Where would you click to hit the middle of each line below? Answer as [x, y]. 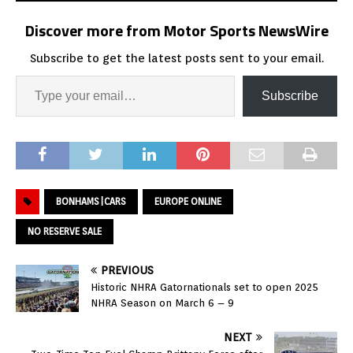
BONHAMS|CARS [91, 202]
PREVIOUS [127, 271]
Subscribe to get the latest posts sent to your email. [176, 59]
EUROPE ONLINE [188, 202]
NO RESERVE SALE [65, 232]
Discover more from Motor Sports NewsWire [176, 31]
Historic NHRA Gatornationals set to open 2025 [204, 288]
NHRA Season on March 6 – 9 [162, 303]
